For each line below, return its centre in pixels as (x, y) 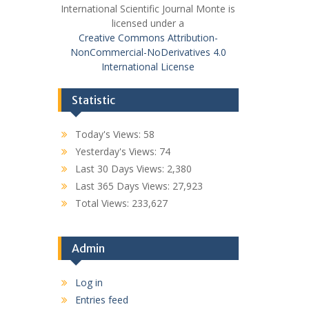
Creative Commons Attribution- (148, 38)
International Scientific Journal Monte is (148, 9)
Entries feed (101, 300)
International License (148, 67)
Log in (89, 283)
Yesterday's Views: (117, 152)
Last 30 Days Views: (121, 169)
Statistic (93, 100)
